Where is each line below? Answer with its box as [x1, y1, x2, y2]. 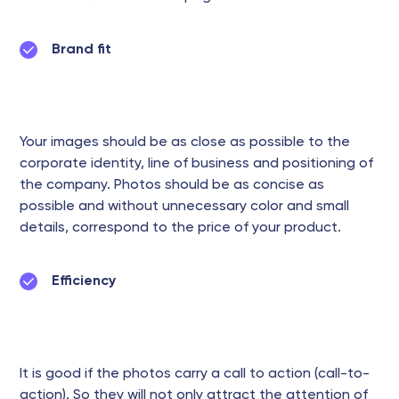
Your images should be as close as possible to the [20, 135, 350, 150]
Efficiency [52, 274, 116, 289]
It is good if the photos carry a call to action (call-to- [20, 367, 370, 381]
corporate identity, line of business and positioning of [20, 157, 373, 171]
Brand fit [52, 43, 111, 57]
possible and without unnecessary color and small [20, 199, 349, 214]
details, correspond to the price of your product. [20, 221, 341, 235]
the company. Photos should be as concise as [20, 178, 324, 192]
